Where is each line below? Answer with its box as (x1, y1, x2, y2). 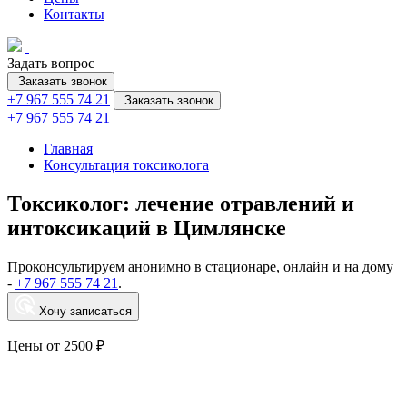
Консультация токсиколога (44, 157, 209, 173)
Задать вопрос (7, 55, 94, 71)
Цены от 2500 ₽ (7, 337, 104, 353)
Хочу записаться (39, 303, 132, 318)
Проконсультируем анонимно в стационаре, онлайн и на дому (7, 258, 393, 274)
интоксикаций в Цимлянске (7, 215, 286, 240)
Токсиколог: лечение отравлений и (7, 191, 354, 215)
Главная (44, 141, 93, 156)
